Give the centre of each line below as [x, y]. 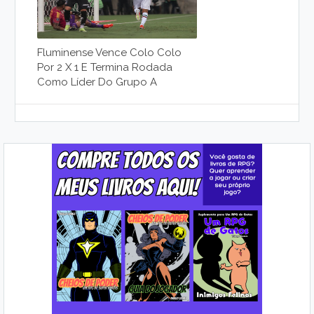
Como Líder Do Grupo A [97, 82]
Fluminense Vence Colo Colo [110, 53]
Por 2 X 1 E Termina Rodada [105, 68]
